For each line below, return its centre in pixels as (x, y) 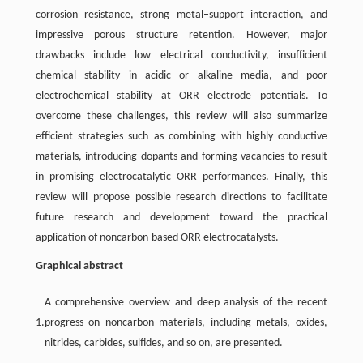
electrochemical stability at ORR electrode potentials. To (181, 96)
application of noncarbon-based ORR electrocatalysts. (157, 237)
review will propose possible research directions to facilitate (181, 197)
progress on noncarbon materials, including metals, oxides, (186, 322)
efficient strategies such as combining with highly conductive (181, 136)
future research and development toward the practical (181, 217)
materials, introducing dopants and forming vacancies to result (181, 156)
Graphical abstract (79, 266)
